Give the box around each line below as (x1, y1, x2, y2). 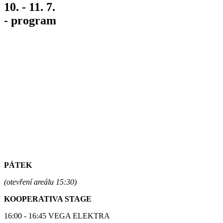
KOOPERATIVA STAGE (4, 194, 92, 203)
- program (4, 13, 56, 27)
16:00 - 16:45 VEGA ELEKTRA (4, 211, 110, 220)
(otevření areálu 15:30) (4, 177, 77, 186)
